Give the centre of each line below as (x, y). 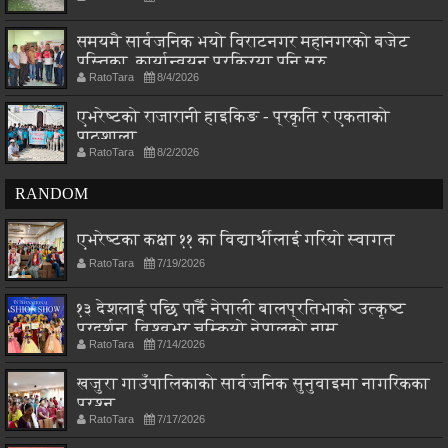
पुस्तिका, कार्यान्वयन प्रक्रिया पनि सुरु (202, 62)
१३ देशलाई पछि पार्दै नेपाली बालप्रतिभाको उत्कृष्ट (241, 309)
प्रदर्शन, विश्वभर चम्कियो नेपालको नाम (207, 329)
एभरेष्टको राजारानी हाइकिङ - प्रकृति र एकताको (233, 117)
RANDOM (51, 194)
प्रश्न (96, 404)
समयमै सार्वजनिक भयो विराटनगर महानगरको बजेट (243, 42)
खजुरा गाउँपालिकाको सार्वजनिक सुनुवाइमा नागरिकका (253, 384)
